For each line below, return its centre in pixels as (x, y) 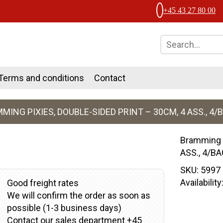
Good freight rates (43, 183)
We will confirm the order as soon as (78, 195)
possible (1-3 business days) (64, 208)
